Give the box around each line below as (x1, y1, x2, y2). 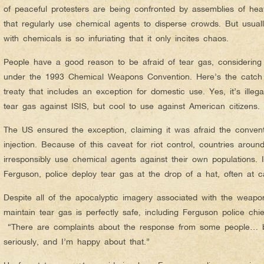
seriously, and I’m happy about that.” (4, 236, 150, 246)
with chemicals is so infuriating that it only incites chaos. (4, 32, 229, 43)
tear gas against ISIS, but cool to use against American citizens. (4, 100, 260, 111)
